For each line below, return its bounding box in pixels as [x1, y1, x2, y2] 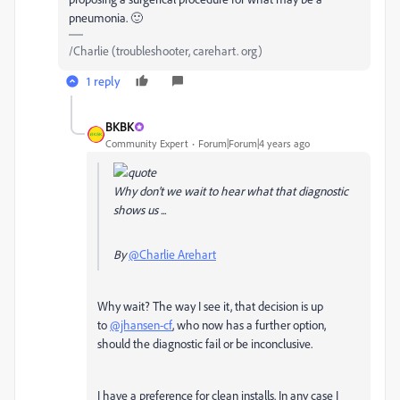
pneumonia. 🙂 [69, 10, 146, 25]
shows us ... [113, 202, 166, 217]
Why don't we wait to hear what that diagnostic [113, 183, 348, 198]
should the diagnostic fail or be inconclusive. [97, 336, 312, 351]
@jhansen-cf [110, 317, 172, 332]
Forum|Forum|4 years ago [198, 137, 310, 150]
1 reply [87, 73, 121, 88]
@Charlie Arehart [129, 246, 216, 262]
